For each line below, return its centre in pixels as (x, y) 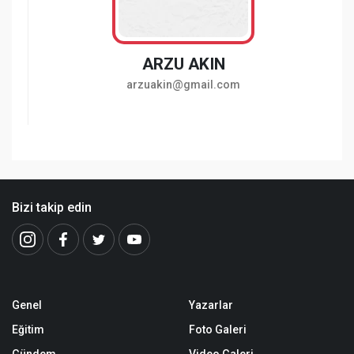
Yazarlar (211, 305)
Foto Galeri (218, 330)
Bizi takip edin (52, 207)
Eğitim (28, 330)
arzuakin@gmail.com (183, 85)
